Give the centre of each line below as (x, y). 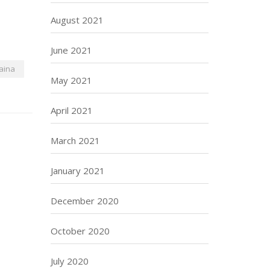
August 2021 (77, 20)
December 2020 (84, 201)
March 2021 (75, 140)
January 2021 (77, 171)
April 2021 (71, 110)
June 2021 (71, 50)
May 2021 (71, 80)
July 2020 (69, 261)
